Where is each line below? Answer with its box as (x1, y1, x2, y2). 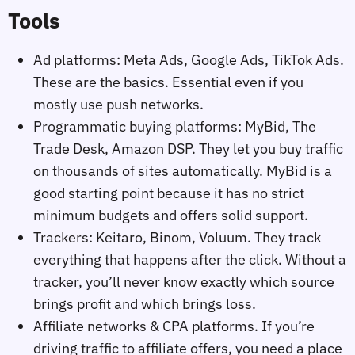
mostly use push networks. (33, 95, 204, 114)
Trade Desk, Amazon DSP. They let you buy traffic (33, 139, 343, 158)
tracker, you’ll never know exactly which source (33, 273, 334, 292)
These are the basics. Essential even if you (33, 73, 303, 92)
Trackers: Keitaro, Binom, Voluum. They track (33, 228, 321, 247)
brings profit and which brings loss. (33, 295, 256, 314)
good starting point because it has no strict (33, 184, 304, 203)
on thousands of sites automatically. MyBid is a (33, 162, 332, 181)
